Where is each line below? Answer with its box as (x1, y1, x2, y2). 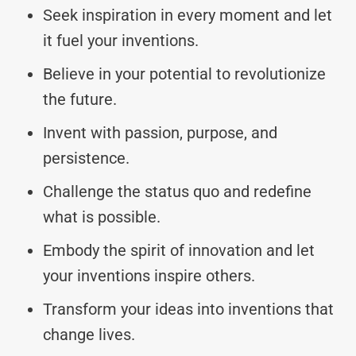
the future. (43, 89, 117, 109)
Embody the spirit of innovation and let (43, 240, 315, 260)
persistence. (43, 148, 130, 168)
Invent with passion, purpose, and (43, 122, 277, 142)
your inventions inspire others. (43, 265, 255, 285)
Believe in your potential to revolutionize (43, 64, 326, 83)
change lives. (43, 324, 135, 344)
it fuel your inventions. (43, 30, 199, 50)
